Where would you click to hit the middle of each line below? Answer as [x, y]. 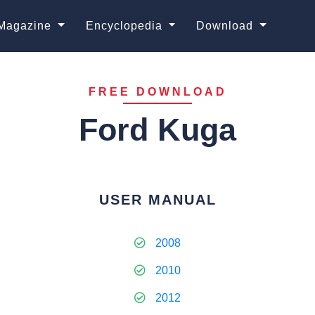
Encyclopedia [126, 26]
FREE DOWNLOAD [157, 92]
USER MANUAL [157, 200]
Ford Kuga [157, 130]
